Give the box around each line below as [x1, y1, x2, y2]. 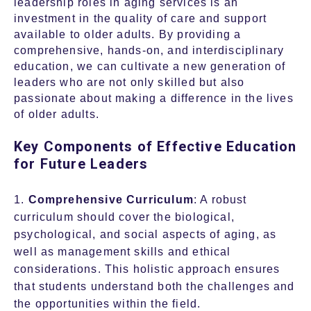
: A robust [193, 194, 247, 206]
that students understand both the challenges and [14, 280, 295, 293]
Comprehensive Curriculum [28, 194, 194, 206]
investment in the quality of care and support [14, 12, 267, 25]
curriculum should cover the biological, [14, 211, 235, 224]
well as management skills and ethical [14, 246, 231, 258]
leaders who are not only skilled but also [14, 76, 245, 89]
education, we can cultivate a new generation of [14, 60, 286, 73]
